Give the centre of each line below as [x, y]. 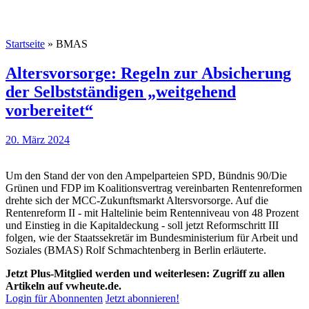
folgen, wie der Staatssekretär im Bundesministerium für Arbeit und [152, 237]
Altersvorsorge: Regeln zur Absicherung [148, 73]
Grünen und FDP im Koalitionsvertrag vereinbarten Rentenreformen [154, 188]
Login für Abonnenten [54, 298]
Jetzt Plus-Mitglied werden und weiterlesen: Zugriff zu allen [145, 273]
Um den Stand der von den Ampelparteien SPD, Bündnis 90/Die [146, 175]
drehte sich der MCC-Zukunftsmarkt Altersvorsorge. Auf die [137, 200]
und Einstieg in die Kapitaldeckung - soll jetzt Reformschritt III [142, 225]
